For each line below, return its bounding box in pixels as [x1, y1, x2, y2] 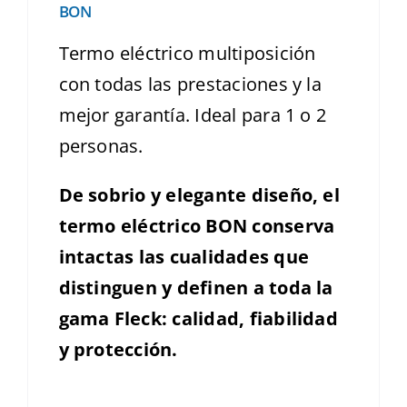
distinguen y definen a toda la [58, 274, 333, 300]
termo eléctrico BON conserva [58, 213, 335, 238]
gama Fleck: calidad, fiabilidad [58, 305, 338, 331]
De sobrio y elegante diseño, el [58, 182, 340, 207]
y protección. [58, 336, 178, 362]
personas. [58, 133, 148, 158]
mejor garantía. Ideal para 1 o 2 [58, 102, 327, 127]
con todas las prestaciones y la [58, 71, 322, 96]
